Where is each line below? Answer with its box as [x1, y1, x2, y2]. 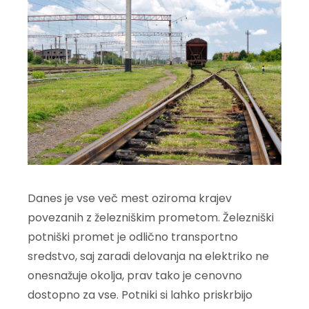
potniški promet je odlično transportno [28, 229, 238, 246]
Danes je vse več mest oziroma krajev [28, 190, 232, 207]
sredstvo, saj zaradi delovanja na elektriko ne [28, 248, 269, 265]
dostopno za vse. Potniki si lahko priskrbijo [28, 287, 252, 303]
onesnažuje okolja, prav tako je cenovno [28, 268, 242, 284]
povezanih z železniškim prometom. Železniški [28, 210, 274, 226]
